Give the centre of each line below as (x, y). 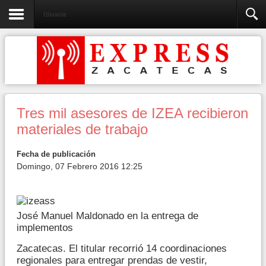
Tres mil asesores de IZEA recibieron (132, 113)
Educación (55, 14)
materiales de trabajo (82, 129)
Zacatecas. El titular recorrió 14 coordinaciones (122, 248)
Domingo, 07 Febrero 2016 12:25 (80, 166)
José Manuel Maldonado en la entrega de (107, 216)
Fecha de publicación (56, 154)
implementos (45, 227)
